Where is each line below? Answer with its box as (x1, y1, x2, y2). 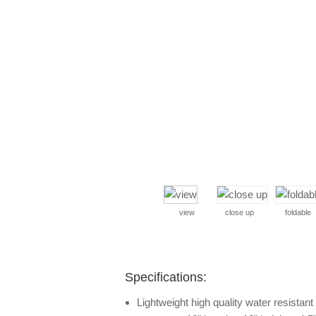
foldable (285, 208, 311, 217)
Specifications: (125, 270, 207, 284)
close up (225, 208, 254, 217)
